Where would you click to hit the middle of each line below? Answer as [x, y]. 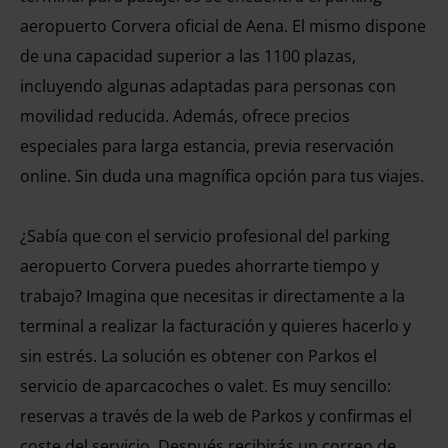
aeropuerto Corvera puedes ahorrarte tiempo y [199, 266]
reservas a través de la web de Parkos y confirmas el [216, 416]
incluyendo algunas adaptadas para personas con [208, 86]
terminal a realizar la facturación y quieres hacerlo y [215, 326]
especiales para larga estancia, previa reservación [207, 146]
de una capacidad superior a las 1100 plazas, [188, 56]
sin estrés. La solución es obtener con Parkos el [198, 356]
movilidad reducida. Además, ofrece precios [185, 116]
